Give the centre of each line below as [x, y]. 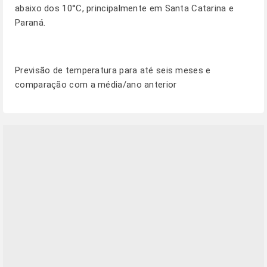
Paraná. [30, 23]
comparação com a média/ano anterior [96, 85]
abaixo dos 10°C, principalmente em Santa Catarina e [125, 8]
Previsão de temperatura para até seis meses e [113, 70]
